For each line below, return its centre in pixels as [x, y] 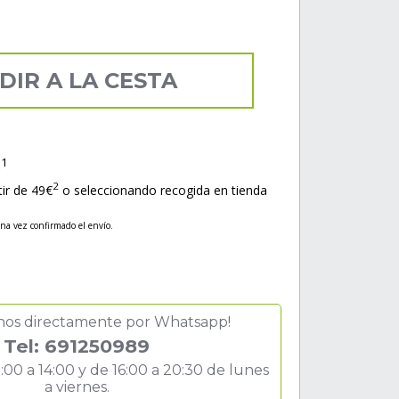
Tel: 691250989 [77, 346]
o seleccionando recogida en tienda [163, 190]
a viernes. [77, 387]
